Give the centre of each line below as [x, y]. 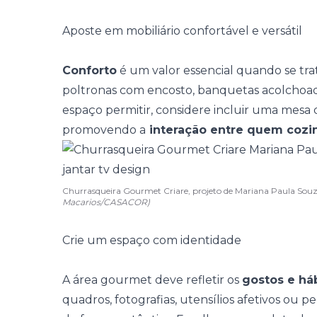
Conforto [90, 70]
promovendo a [104, 130]
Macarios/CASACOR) [106, 202]
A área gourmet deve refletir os [152, 280]
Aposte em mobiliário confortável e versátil [182, 31]
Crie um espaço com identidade [152, 240]
